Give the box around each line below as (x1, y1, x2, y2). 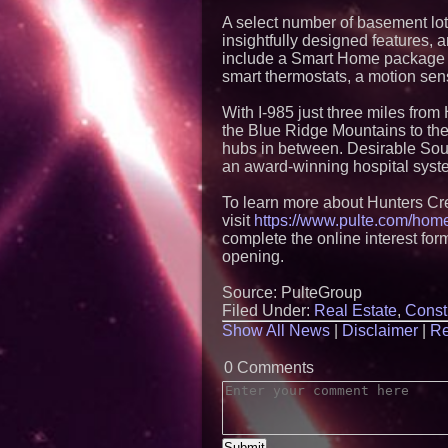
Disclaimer (342, 322, 418, 339)
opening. (222, 248, 284, 265)
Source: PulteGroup (222, 284, 362, 301)
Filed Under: (222, 302, 314, 319)
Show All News (222, 322, 330, 339)
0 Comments (224, 359, 314, 376)
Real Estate (314, 302, 397, 319)
